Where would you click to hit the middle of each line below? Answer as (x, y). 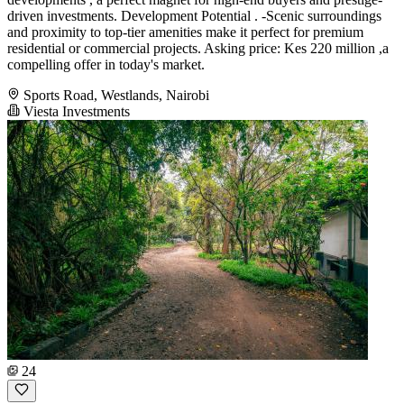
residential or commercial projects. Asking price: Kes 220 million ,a (198, 49)
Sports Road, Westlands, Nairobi (116, 96)
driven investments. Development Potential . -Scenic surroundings (194, 16)
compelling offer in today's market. (106, 65)
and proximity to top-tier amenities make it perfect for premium (185, 32)
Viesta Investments (75, 112)
